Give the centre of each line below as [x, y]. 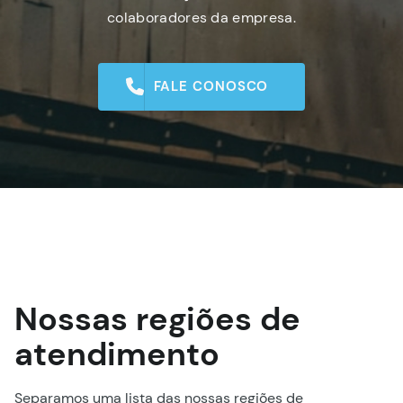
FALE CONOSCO [211, 86]
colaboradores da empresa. [201, 17]
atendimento [117, 354]
